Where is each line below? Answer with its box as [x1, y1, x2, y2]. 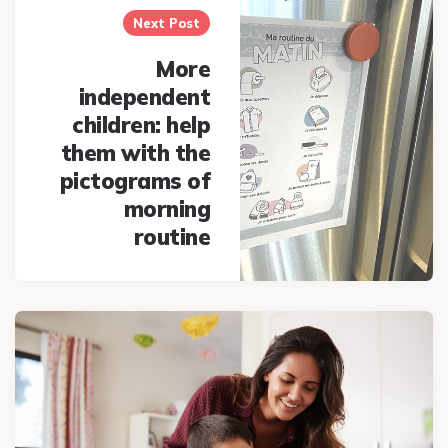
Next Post [133, 15, 201, 32]
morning [123, 195, 211, 224]
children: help [72, 111, 211, 140]
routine [133, 223, 211, 252]
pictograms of [59, 167, 211, 196]
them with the [60, 139, 211, 168]
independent [78, 83, 211, 112]
